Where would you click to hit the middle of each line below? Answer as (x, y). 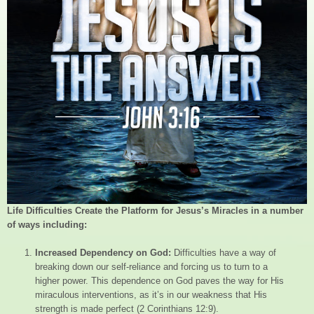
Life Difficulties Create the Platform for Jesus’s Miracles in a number (155, 210)
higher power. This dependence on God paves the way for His (159, 280)
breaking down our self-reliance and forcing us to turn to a (151, 266)
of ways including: (47, 224)
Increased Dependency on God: (103, 252)
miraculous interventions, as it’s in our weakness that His (151, 294)
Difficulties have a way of (224, 252)
